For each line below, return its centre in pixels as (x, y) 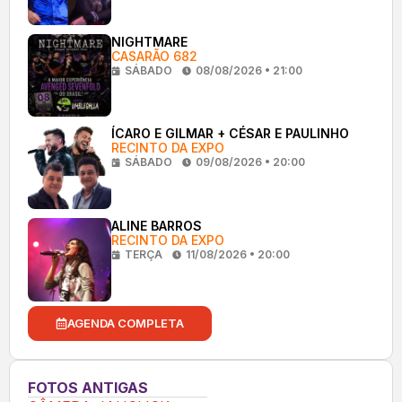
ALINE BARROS (156, 225)
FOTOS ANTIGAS (88, 387)
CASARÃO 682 (154, 56)
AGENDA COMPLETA (126, 323)
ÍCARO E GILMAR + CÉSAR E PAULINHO (230, 134)
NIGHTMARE (149, 41)
